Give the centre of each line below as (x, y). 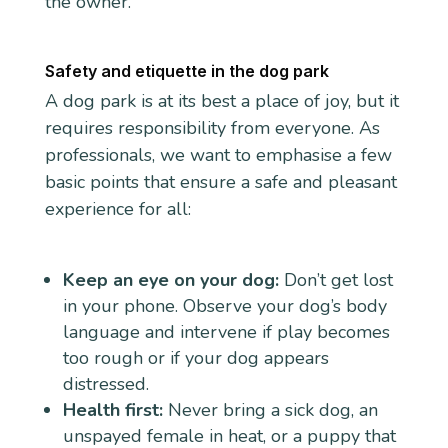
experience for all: (117, 209)
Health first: (112, 409)
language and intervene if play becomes (226, 331)
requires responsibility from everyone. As (212, 128)
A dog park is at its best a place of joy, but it (221, 101)
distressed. (105, 383)
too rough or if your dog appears (195, 357)
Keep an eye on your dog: (170, 279)
